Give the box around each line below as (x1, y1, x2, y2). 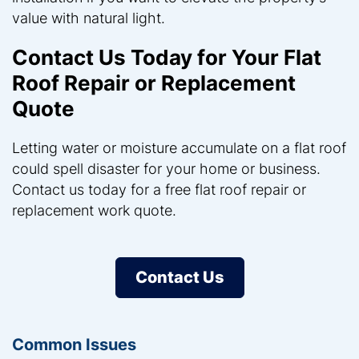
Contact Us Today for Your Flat (12, 44, 321, 70)
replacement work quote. (12, 201, 176, 219)
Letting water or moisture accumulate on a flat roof (12, 139, 346, 156)
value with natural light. (12, 9, 165, 26)
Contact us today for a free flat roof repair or (12, 180, 306, 198)
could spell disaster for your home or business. (12, 159, 321, 177)
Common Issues (12, 334, 136, 354)
